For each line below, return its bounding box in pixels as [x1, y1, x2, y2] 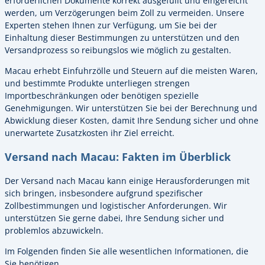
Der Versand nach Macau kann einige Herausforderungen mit [5, 174, 250, 186]
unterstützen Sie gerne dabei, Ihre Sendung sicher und [5, 212, 224, 224]
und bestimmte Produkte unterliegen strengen [5, 77, 190, 89]
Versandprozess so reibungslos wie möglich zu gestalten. [5, 44, 231, 56]
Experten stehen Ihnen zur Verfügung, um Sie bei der [5, 19, 217, 31]
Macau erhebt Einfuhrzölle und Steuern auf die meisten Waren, [5, 65, 258, 77]
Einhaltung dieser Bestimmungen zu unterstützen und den [5, 31, 240, 43]
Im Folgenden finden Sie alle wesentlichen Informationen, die [5, 245, 248, 257]
